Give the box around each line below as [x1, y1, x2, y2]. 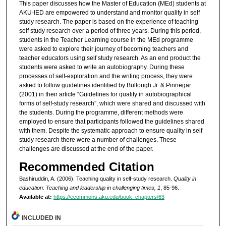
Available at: [19, 193, 52, 200]
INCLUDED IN [22, 214, 62, 222]
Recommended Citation [19, 159, 154, 174]
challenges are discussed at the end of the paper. [19, 145, 153, 153]
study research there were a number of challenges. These [19, 136, 177, 144]
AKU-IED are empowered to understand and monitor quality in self [19, 9, 200, 17]
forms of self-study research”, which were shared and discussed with [19, 100, 205, 107]
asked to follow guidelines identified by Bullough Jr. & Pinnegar [19, 82, 191, 89]
